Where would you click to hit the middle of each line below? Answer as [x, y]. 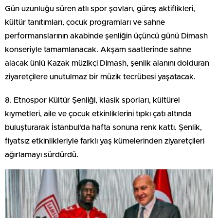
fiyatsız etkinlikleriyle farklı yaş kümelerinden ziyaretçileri [105, 141]
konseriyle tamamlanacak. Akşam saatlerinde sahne [98, 50]
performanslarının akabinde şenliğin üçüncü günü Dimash [106, 36]
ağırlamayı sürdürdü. [42, 155]
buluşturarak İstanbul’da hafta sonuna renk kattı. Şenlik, [103, 128]
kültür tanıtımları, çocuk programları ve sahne [85, 23]
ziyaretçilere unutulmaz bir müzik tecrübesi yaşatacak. [100, 77]
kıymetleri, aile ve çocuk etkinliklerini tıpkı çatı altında [98, 114]
